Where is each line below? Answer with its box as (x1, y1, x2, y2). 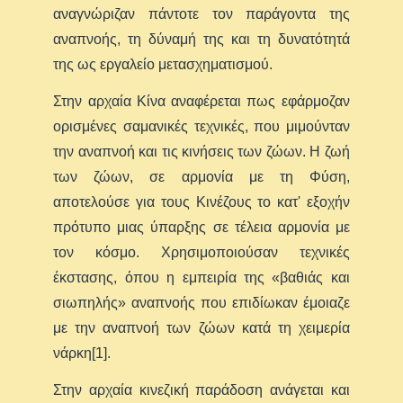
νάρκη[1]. (53, 345, 112, 362)
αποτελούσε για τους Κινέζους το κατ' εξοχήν (53, 194, 350, 210)
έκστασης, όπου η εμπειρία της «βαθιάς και (53, 270, 350, 286)
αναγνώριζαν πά (53, 6, 166, 22)
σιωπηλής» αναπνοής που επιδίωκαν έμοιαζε (53, 295, 350, 311)
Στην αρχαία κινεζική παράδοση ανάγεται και (53, 382, 350, 399)
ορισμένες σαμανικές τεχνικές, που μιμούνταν (53, 119, 350, 135)
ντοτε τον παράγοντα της (166, 6, 350, 22)
